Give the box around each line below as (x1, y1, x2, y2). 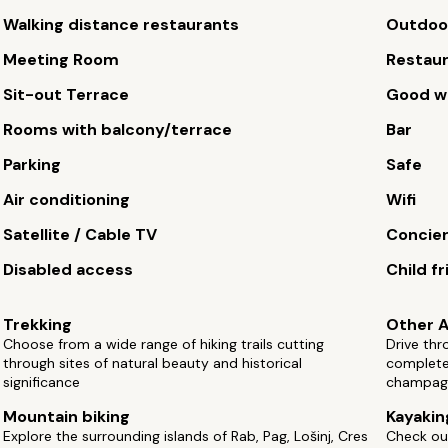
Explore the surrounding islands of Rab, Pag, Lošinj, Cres (3, 427, 369, 445)
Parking (3, 154, 62, 175)
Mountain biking (3, 406, 131, 427)
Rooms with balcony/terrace (3, 119, 233, 140)
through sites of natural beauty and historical (3, 354, 303, 372)
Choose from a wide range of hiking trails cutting (3, 335, 325, 353)
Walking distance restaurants (3, 14, 240, 35)
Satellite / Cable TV (3, 224, 158, 245)
